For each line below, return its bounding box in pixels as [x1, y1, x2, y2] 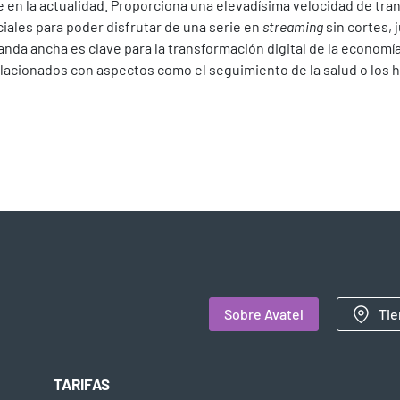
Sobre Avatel [223, 305, 304, 322]
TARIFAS [54, 375, 111, 393]
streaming [262, 18, 326, 35]
